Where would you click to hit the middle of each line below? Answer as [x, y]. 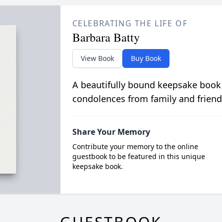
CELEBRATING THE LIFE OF [130, 23]
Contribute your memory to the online [135, 146]
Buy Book [146, 58]
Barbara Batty [106, 37]
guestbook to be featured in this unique [139, 156]
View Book [97, 58]
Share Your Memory [111, 132]
